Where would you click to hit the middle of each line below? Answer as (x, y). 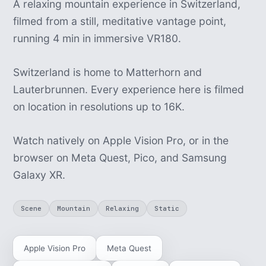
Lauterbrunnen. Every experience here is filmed (129, 89)
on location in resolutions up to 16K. (99, 107)
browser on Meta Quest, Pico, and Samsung (120, 158)
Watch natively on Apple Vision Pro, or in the (121, 140)
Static (167, 208)
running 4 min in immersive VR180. (97, 38)
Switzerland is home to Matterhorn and (108, 72)
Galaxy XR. (39, 175)
